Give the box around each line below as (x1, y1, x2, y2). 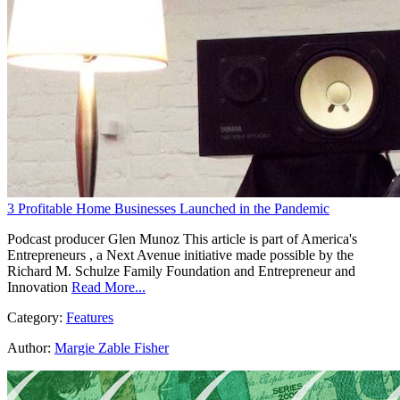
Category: (7, 310, 66, 326)
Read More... (71, 279, 146, 296)
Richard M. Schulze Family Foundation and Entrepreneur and (7, 263, 355, 279)
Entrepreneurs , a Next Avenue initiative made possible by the (7, 247, 354, 263)
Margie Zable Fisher (54, 340, 169, 356)
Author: (7, 340, 51, 356)
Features (66, 310, 113, 326)
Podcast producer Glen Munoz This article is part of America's (7, 231, 357, 247)
